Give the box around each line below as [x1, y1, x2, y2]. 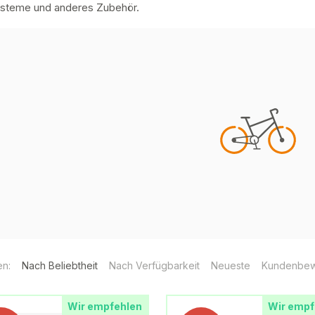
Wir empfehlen [67, 300, 142, 312]
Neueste [211, 259, 250, 271]
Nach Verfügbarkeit [109, 259, 200, 271]
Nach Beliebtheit [22, 259, 98, 271]
